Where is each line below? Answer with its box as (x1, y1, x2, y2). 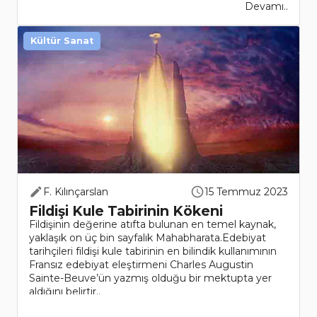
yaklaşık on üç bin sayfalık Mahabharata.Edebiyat (29, 231, 266, 245)
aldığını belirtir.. (29, 285, 100, 299)
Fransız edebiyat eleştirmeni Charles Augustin (29, 258, 253, 272)
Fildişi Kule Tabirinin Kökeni (29, 202, 223, 220)
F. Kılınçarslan (43, 185, 108, 199)
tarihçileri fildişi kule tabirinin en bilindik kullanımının (29, 245, 277, 258)
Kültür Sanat (30, 35, 93, 47)
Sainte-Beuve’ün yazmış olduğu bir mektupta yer (29, 272, 272, 285)
